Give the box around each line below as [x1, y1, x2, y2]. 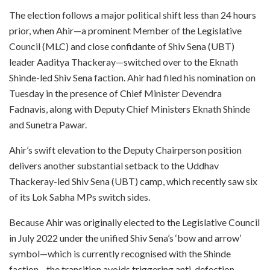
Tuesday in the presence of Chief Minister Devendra [9, 87, 222, 99]
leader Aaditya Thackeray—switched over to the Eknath [9, 55, 238, 67]
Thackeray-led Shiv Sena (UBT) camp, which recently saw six [9, 175, 257, 187]
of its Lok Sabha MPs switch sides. [9, 190, 150, 202]
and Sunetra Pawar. [9, 118, 87, 130]
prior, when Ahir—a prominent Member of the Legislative [9, 24, 242, 36]
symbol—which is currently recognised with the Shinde [9, 247, 231, 259]
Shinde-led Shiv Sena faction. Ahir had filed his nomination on [9, 71, 256, 83]
